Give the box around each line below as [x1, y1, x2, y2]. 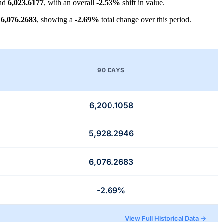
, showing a [37, 15, 75, 24]
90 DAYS [97, 66, 125, 74]
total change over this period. [99, 15, 191, 24]
